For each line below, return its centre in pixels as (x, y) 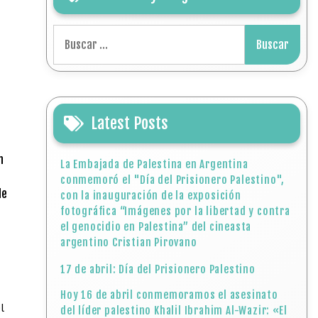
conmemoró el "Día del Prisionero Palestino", (173, 180)
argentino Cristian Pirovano (129, 242)
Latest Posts (130, 123)
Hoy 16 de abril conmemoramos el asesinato (169, 295)
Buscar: (71, 33)
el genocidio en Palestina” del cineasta (156, 227)
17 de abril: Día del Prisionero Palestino (158, 269)
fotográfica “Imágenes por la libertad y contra (175, 211)
